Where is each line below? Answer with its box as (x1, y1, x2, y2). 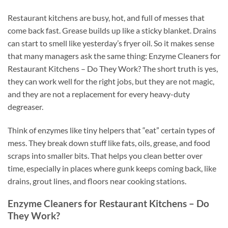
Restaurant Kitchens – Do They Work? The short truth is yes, (8, 63, 218, 73)
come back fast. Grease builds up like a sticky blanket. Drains (8, 25, 216, 35)
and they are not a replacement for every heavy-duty (8, 89, 190, 99)
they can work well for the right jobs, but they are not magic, (8, 76, 214, 86)
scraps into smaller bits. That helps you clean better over (8, 150, 203, 160)
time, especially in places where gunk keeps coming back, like (8, 163, 216, 173)
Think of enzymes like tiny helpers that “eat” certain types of (8, 125, 215, 135)
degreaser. (8, 101, 43, 111)
